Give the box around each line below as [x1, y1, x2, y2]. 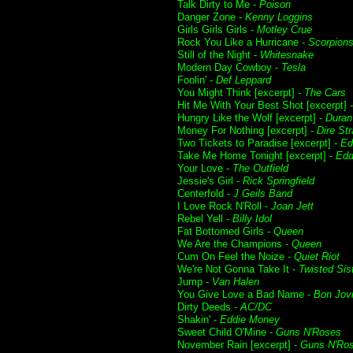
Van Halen [212, 276, 259, 288]
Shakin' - [177, 314, 220, 325]
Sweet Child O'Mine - [177, 326, 276, 338]
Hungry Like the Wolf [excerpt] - [177, 112, 325, 124]
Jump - [177, 276, 212, 288]
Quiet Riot [294, 251, 340, 262]
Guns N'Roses [276, 326, 341, 338]
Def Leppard [216, 74, 271, 86]
